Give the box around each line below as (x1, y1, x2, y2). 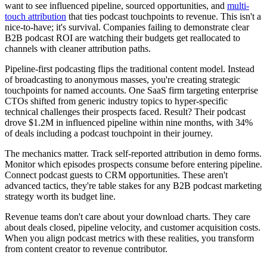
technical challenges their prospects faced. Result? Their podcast (5, 107, 246, 117)
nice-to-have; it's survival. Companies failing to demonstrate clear (5, 22, 249, 33)
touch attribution (5, 11, 66, 22)
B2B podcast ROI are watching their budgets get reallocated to (5, 33, 240, 44)
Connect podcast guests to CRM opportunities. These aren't (5, 170, 228, 181)
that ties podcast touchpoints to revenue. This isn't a (66, 11, 261, 22)
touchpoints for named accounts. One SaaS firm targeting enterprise (5, 85, 258, 96)
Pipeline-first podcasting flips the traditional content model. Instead (5, 64, 254, 74)
